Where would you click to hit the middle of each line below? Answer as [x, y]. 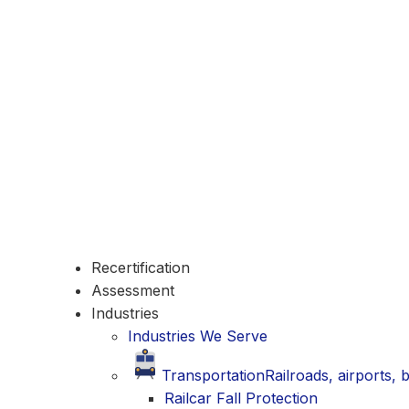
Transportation [213, 375]
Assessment [133, 290]
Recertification [141, 267]
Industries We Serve [198, 336]
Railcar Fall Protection [241, 398]
